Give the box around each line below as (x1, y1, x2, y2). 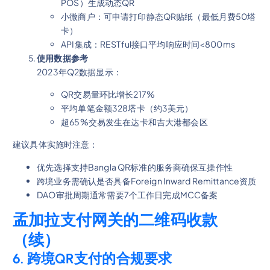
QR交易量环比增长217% (61, 89, 155, 100)
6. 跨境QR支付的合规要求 (13, 250, 172, 267)
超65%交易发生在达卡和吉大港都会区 (61, 116, 208, 128)
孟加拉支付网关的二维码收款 (13, 210, 218, 230)
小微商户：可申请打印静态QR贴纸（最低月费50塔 (61, 11, 256, 22)
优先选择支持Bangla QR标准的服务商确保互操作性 (37, 161, 233, 172)
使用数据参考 (37, 52, 88, 64)
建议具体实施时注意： (13, 139, 98, 150)
